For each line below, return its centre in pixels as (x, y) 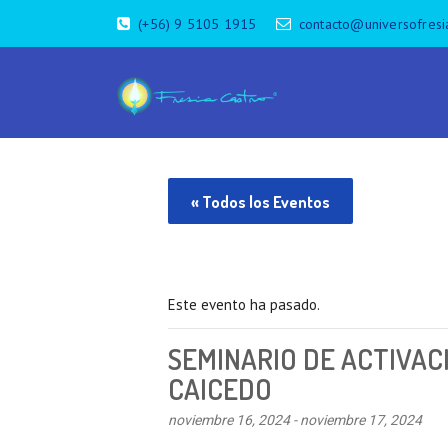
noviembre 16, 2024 (229, 419)
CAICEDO (220, 388)
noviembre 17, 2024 (361, 419)
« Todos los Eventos (260, 201)
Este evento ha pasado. (244, 304)
